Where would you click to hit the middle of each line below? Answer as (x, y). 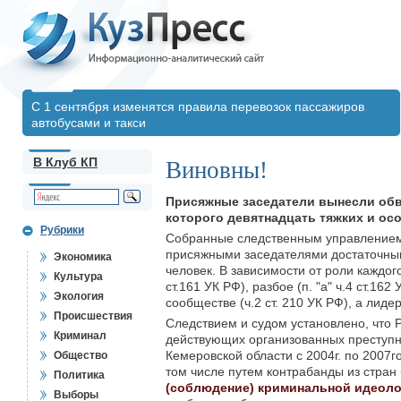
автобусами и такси (89, 123)
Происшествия (93, 316)
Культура (78, 277)
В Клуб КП (65, 162)
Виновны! (217, 170)
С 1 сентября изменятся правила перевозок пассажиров (198, 107)
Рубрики (62, 230)
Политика (79, 375)
